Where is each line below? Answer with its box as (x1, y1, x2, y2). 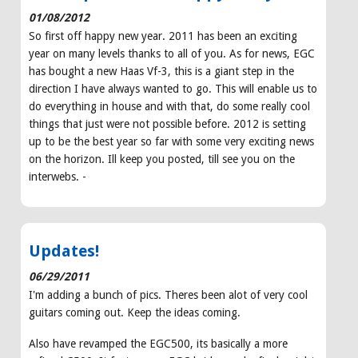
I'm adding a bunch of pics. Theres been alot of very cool (29, 288, 308, 301)
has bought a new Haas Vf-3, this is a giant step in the (29, 64, 294, 78)
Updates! (29, 241, 99, 261)
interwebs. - (29, 169, 86, 183)
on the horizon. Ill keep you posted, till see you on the (29, 152, 295, 165)
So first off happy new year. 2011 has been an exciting (29, 29, 297, 42)
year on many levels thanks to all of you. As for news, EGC (29, 46, 315, 60)
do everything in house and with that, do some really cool (29, 99, 310, 113)
